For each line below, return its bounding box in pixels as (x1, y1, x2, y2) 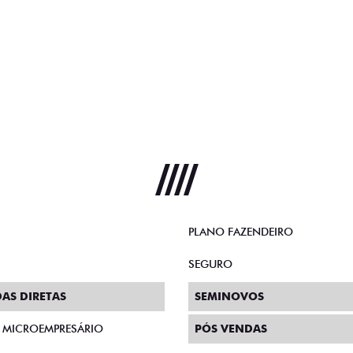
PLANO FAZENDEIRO (188, 225, 293, 239)
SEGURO (188, 258, 232, 271)
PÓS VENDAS (195, 322, 267, 336)
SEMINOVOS (195, 290, 264, 303)
